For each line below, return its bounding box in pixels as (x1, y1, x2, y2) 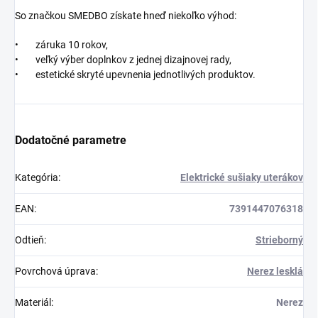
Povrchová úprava (15, 265, 96, 278)
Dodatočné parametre (15, 133, 126, 148)
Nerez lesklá (247, 265, 303, 278)
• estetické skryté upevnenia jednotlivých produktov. (15, 69, 256, 81)
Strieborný (256, 234, 303, 246)
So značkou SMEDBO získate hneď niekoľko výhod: (15, 10, 236, 22)
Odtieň (15, 234, 44, 246)
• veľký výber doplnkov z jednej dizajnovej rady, (15, 54, 231, 66)
